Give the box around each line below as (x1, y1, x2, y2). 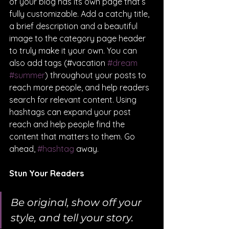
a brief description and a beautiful (9, 20, 140, 31)
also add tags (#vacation (9, 57, 107, 68)
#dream (107, 57, 138, 68)
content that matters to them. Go (9, 131, 137, 142)
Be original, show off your (11, 196, 144, 209)
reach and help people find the (9, 119, 127, 129)
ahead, (9, 143, 37, 154)
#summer (9, 70, 45, 80)
